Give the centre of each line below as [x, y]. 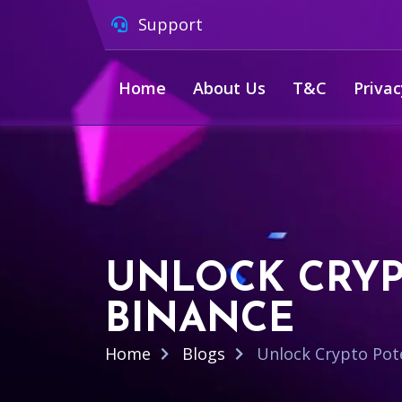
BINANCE [200, 321]
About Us [229, 88]
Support [168, 24]
